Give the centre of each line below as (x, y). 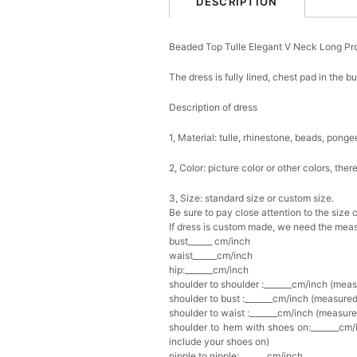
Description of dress (214, 107)
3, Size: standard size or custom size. (252, 198)
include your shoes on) (220, 341)
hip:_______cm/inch (209, 269)
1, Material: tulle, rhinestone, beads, (248, 137)
